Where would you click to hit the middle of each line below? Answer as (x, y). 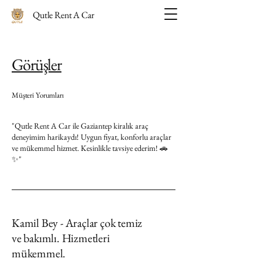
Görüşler (37, 64)
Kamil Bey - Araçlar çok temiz (77, 223)
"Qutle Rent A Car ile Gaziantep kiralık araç (80, 126)
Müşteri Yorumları (38, 95)
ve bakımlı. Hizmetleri (61, 238)
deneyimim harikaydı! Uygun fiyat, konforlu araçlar (92, 137)
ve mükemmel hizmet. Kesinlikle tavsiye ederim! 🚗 (90, 148)
